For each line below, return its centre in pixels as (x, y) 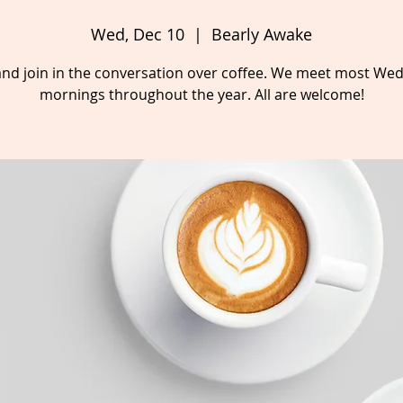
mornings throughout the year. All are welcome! (201, 94)
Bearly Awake (262, 34)
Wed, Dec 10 (138, 34)
